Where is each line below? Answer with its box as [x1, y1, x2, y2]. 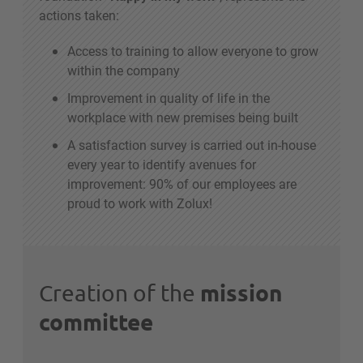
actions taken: [39, 6, 122, 24]
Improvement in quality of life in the [67, 89, 270, 107]
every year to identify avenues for [67, 156, 256, 173]
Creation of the [39, 280, 200, 307]
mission [200, 278, 282, 307]
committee [39, 307, 153, 336]
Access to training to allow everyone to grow [67, 42, 318, 60]
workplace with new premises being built [67, 109, 301, 126]
